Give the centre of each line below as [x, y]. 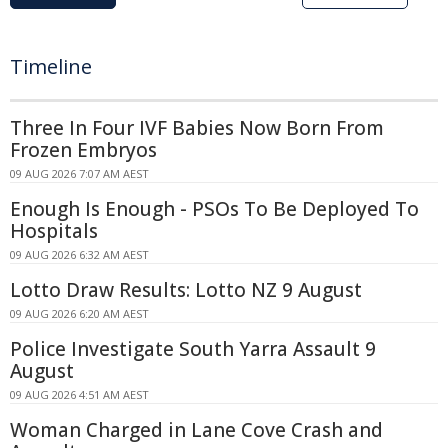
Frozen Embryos [83, 149]
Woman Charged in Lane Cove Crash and [196, 429]
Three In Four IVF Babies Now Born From [197, 127]
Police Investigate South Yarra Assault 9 [193, 348]
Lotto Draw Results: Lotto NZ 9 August [186, 289]
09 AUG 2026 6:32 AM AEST [79, 254]
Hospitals [54, 230]
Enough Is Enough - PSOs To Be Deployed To [214, 208]
